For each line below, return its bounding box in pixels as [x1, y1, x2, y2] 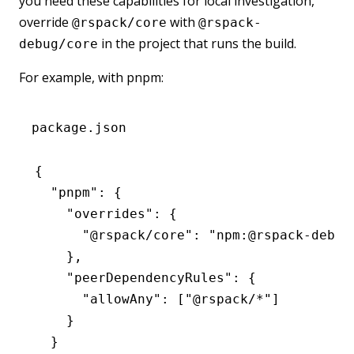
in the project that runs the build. [98, 34, 296, 52]
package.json [32, 119, 126, 135]
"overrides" [35, 205, 153, 221]
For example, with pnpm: [19, 68, 164, 86]
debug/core [19, 36, 98, 51]
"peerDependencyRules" [35, 269, 232, 285]
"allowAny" [35, 291, 161, 307]
